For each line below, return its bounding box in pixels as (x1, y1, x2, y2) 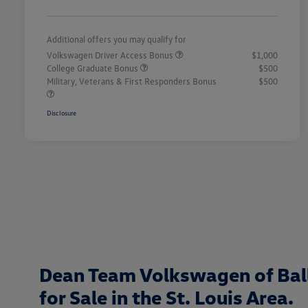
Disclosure (47, 109, 76, 118)
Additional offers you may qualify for (47, 34, 186, 45)
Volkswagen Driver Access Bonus (47, 49, 175, 61)
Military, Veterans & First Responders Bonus (47, 76, 217, 87)
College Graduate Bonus (47, 63, 140, 74)
